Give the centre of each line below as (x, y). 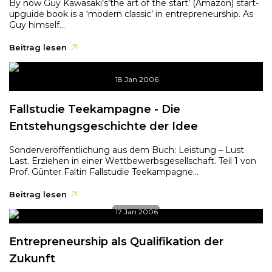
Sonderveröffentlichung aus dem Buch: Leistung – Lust (127, 150)
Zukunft (32, 259)
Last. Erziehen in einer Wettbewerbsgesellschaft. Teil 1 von (133, 161)
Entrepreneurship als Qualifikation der (116, 242)
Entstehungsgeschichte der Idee (104, 126)
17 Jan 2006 (137, 212)
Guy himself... (37, 25)
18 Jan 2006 (137, 79)
